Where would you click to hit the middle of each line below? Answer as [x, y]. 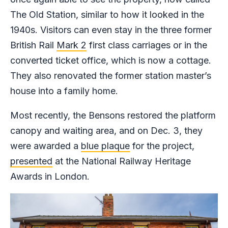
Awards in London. [50, 177]
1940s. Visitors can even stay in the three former [111, 30]
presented [31, 161]
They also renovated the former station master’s [111, 76]
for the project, [162, 146]
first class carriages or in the [147, 45]
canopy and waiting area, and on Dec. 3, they [106, 131]
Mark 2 [72, 45]
